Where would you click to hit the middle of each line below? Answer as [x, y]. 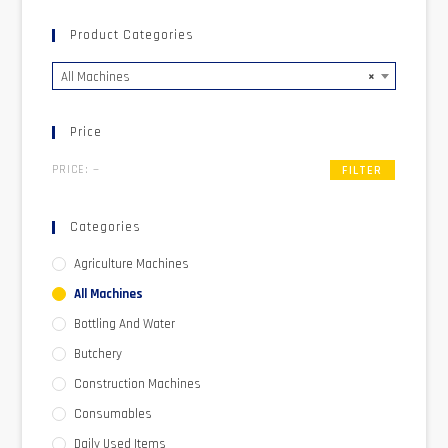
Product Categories [132, 35]
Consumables [113, 414]
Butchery [98, 354]
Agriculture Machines [132, 264]
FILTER [362, 171]
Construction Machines [138, 384]
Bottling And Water [125, 324]
